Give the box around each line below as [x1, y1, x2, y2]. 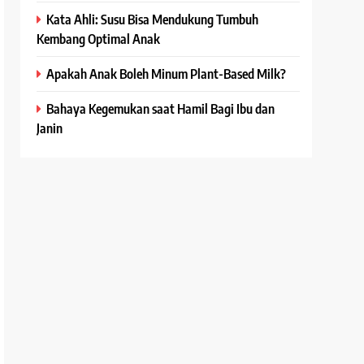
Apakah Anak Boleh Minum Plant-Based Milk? [46, 65, 287, 83]
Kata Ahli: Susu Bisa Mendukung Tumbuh [46, 11, 259, 28]
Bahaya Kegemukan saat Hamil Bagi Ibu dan [46, 100, 275, 118]
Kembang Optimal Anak [37, 30, 161, 48]
